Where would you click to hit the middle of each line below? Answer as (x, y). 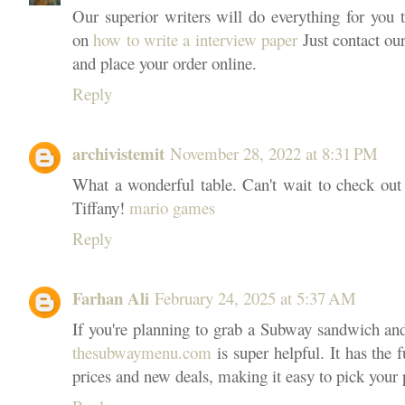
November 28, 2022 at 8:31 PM (274, 153)
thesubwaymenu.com (142, 353)
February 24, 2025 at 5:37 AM (255, 298)
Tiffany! (101, 207)
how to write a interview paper (196, 39)
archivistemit (118, 153)
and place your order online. (165, 62)
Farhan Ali (111, 298)
